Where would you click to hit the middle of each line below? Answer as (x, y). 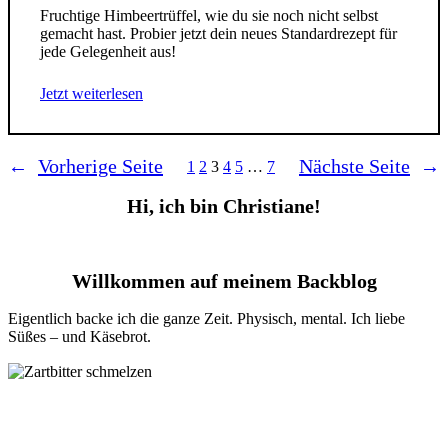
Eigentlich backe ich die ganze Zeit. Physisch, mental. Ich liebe (206, 318)
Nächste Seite (354, 166)
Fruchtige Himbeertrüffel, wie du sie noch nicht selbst (209, 16)
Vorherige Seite (100, 166)
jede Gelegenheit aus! (108, 52)
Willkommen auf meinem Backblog (224, 280)
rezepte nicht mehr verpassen (224, 408)
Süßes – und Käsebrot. (79, 336)
